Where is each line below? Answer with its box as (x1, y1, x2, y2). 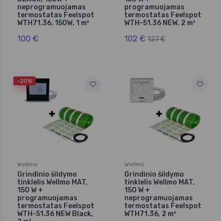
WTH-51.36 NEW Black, (17, 209, 93, 218)
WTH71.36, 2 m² (124, 209, 176, 218)
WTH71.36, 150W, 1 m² (17, 19, 89, 28)
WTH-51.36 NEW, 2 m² (124, 19, 195, 28)
